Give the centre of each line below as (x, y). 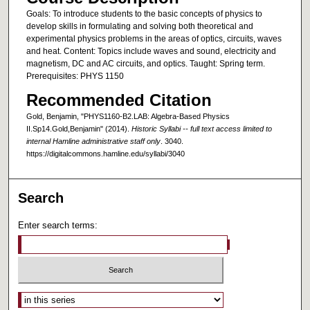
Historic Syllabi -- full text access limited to (201, 129)
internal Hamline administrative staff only (93, 142)
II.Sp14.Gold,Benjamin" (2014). (79, 129)
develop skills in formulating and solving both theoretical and (139, 26)
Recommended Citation (119, 100)
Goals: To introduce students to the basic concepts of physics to (144, 13)
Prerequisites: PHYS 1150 (75, 76)
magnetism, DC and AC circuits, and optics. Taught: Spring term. (145, 63)
